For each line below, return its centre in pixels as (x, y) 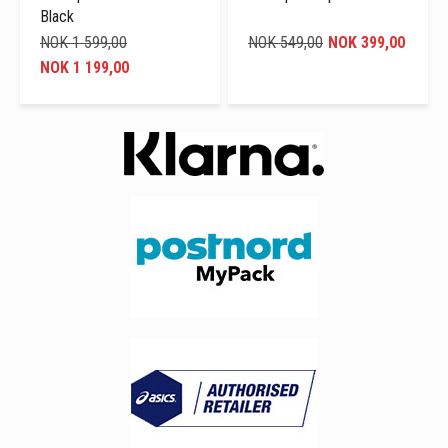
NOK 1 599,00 (83, 42)
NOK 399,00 (367, 42)
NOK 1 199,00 (84, 67)
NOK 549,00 (286, 42)
